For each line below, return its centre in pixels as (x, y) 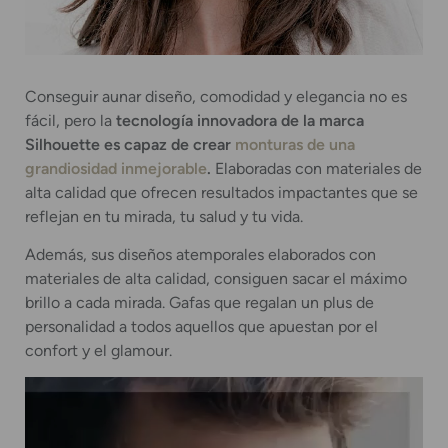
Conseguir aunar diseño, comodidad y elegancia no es (216, 96)
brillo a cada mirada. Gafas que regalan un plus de (199, 302)
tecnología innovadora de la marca (238, 120)
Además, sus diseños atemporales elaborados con (200, 254)
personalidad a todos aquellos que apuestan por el (201, 326)
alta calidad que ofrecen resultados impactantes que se (221, 192)
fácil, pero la (68, 120)
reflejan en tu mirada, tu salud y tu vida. (164, 216)
